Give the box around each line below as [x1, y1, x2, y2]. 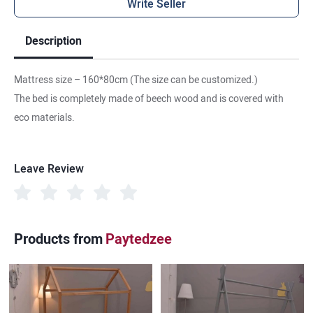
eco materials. [14, 112, 75, 123]
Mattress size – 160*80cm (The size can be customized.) [14, 74, 258, 85]
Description [25, 34, 82, 48]
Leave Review [14, 162, 84, 175]
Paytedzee [105, 231, 172, 247]
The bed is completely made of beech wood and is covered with [14, 93, 284, 104]
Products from [14, 231, 103, 247]
